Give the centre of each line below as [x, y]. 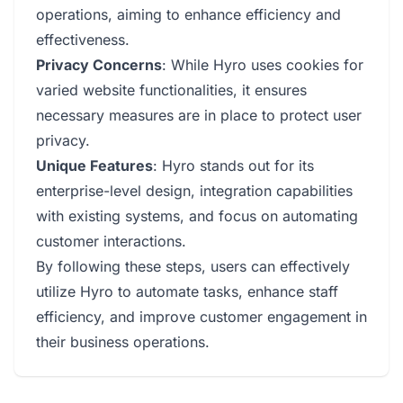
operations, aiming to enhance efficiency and [188, 14]
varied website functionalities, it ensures [171, 90]
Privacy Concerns [99, 65]
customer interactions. [111, 241]
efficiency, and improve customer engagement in [201, 317]
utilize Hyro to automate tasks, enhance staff [187, 291]
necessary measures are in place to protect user [199, 115]
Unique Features [94, 166]
